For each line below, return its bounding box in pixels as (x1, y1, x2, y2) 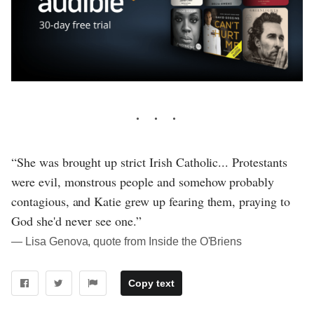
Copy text (128, 278, 175, 289)
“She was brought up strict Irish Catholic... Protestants (11, 153, 287, 171)
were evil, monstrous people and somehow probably (11, 173, 275, 191)
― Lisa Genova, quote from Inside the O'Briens (11, 235, 243, 248)
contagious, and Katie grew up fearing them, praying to (11, 193, 290, 210)
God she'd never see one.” (11, 212, 142, 230)
